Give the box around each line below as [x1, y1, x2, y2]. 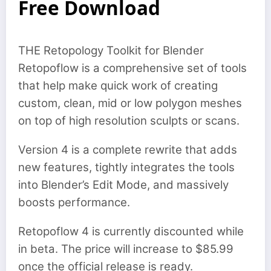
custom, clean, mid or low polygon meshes [18, 96, 242, 110]
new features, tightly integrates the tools [18, 160, 235, 175]
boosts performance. [18, 195, 130, 210]
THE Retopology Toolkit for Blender [18, 44, 204, 57]
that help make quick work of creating [18, 79, 218, 93]
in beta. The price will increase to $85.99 [18, 242, 233, 256]
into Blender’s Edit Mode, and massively [18, 178, 229, 192]
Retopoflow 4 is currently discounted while [18, 224, 244, 239]
